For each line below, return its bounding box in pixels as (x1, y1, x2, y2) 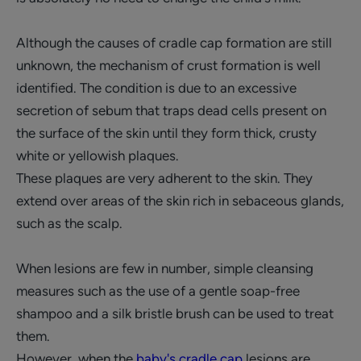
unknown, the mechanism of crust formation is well (16, 57, 321, 73)
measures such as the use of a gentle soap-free (16, 283, 300, 299)
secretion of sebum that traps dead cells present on (16, 102, 326, 118)
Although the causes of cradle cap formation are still (16, 35, 332, 51)
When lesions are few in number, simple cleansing (16, 260, 313, 276)
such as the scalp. (16, 215, 122, 231)
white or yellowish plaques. (16, 147, 179, 164)
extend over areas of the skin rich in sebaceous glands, (16, 193, 344, 209)
